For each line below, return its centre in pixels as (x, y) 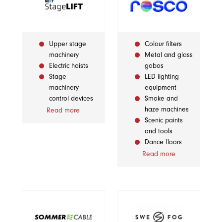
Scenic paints (164, 120)
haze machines (166, 109)
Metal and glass (168, 55)
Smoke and (161, 98)
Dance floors (163, 142)
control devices (71, 98)
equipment (160, 87)
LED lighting (162, 76)
